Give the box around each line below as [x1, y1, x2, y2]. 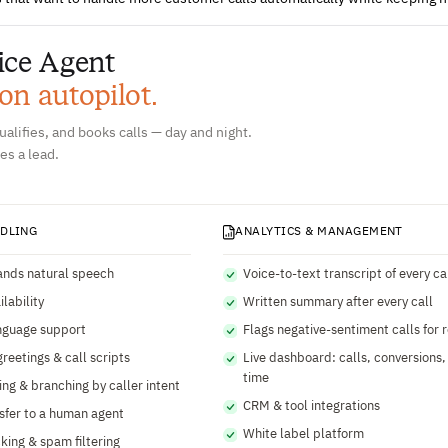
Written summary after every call [243, 296, 434, 309]
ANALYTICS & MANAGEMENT [235, 226, 403, 238]
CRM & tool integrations [243, 400, 381, 413]
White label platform [243, 428, 365, 441]
